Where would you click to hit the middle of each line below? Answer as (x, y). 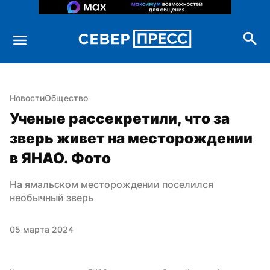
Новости (27, 98)
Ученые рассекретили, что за (120, 118)
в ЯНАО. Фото (60, 158)
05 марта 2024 (42, 229)
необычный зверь (52, 197)
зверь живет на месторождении (131, 138)
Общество (66, 98)
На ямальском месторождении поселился (111, 184)
